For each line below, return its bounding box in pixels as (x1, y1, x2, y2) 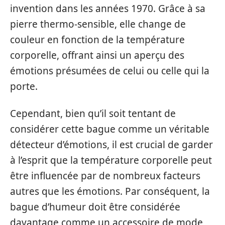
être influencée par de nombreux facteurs (10, 169, 200, 182)
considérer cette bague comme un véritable (10, 122, 209, 136)
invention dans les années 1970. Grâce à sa (10, 2, 205, 16)
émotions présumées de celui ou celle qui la (10, 64, 209, 78)
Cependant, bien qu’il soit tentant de (10, 106, 176, 120)
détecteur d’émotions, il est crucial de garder (10, 138, 213, 151)
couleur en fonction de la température (10, 33, 185, 47)
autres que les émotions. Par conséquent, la (10, 184, 210, 198)
